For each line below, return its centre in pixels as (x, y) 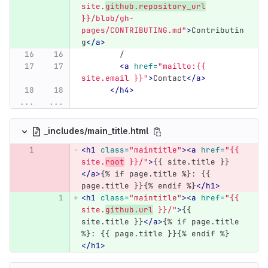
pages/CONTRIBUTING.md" (134, 31)
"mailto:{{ (184, 66)
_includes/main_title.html (97, 130)
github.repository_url (155, 7)
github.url (129, 210)
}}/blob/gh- (107, 19)
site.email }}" (115, 78)
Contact (170, 78)
